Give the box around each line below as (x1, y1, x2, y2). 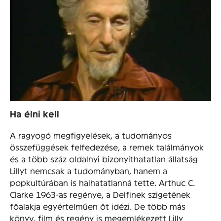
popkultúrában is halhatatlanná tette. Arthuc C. (10, 178, 195, 187)
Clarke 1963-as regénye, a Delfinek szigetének (10, 189, 190, 199)
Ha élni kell (10, 108, 59, 119)
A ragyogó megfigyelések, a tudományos (10, 130, 172, 140)
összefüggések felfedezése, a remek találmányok (10, 142, 204, 152)
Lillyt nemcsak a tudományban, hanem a (10, 166, 167, 176)
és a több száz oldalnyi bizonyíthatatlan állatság (10, 154, 198, 164)
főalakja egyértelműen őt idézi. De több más (10, 201, 185, 211)
